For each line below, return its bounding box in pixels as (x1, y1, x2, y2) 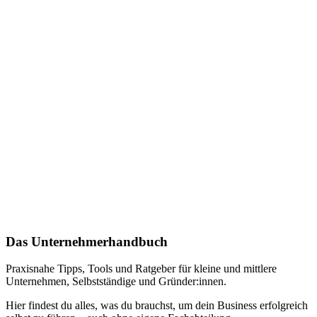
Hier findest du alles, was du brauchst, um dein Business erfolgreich (6, 299, 308, 312)
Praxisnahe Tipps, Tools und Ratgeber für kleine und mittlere (6, 263, 277, 275)
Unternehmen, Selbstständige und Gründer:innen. (6, 275, 226, 288)
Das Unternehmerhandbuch (6, 234, 168, 249)
